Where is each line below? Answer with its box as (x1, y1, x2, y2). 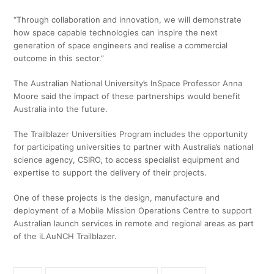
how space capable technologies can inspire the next (13, 28, 218, 38)
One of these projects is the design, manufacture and (13, 193, 220, 203)
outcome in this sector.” (13, 53, 105, 64)
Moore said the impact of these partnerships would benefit (13, 91, 241, 102)
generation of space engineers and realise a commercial (13, 40, 228, 51)
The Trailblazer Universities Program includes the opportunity (13, 129, 248, 139)
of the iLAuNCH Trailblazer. (13, 231, 117, 242)
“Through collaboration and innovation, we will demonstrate (13, 15, 242, 25)
